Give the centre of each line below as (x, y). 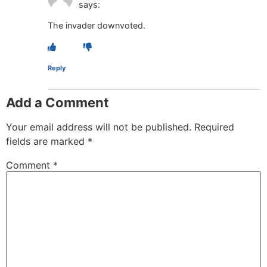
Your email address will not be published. (99, 127)
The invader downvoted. (97, 26)
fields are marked (47, 141)
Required (214, 127)
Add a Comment (58, 102)
